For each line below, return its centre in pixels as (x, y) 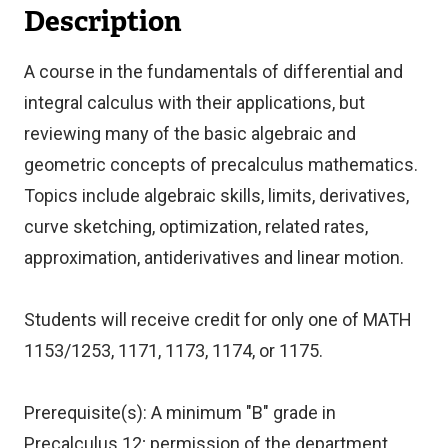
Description (102, 20)
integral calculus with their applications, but (194, 102)
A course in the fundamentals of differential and (213, 71)
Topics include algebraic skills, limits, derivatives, (216, 195)
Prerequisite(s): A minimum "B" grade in (180, 412)
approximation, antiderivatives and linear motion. (214, 257)
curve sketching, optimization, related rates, (196, 226)
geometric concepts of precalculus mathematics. (221, 164)
